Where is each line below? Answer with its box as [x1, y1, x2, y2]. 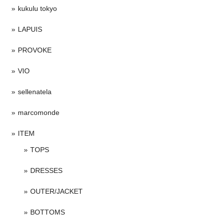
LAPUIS [18, 25, 42, 33]
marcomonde [18, 108, 59, 116]
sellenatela [18, 87, 52, 96]
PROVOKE [18, 46, 52, 54]
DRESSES [30, 166, 62, 174]
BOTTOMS [30, 208, 65, 216]
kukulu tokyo [18, 4, 57, 12]
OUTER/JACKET [30, 187, 83, 195]
